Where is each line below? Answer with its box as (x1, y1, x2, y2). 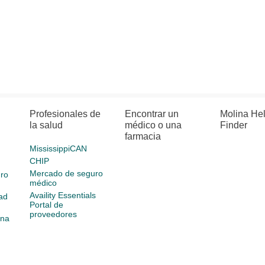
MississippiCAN (30, 144, 88, 153)
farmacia (125, 131, 161, 141)
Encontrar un (125, 109, 179, 119)
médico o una (125, 120, 182, 130)
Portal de (30, 200, 64, 209)
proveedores (30, 209, 77, 219)
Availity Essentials (30, 190, 96, 200)
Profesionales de (30, 109, 101, 119)
